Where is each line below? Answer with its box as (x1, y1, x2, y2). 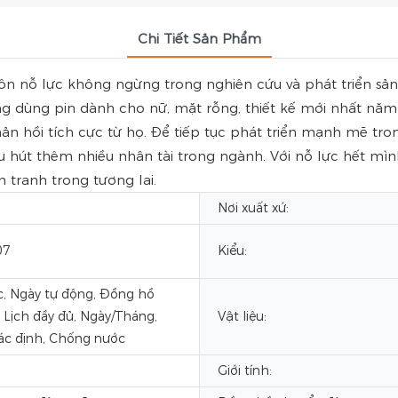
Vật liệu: (218, 308, 267, 324)
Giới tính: (218, 362, 272, 378)
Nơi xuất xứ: (218, 200, 289, 216)
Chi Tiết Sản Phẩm (137, 30, 261, 47)
